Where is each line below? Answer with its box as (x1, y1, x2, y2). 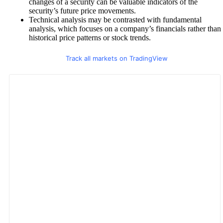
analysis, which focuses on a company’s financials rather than (29, 24, 221, 33)
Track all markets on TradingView (65, 54, 168, 63)
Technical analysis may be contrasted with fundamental (29, 15, 202, 24)
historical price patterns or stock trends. (29, 33, 151, 42)
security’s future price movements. (29, 6, 136, 15)
